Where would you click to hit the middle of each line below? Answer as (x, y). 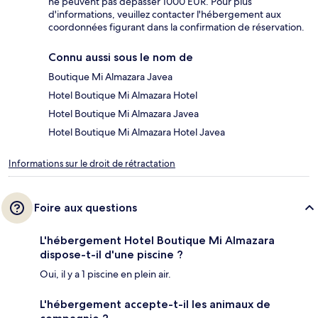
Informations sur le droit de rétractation (92, 164)
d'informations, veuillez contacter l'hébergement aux (165, 15)
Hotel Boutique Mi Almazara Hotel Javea (137, 132)
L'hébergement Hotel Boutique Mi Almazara (157, 241)
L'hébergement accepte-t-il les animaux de (155, 305)
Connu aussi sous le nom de (121, 57)
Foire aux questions (86, 208)
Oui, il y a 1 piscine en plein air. (105, 274)
